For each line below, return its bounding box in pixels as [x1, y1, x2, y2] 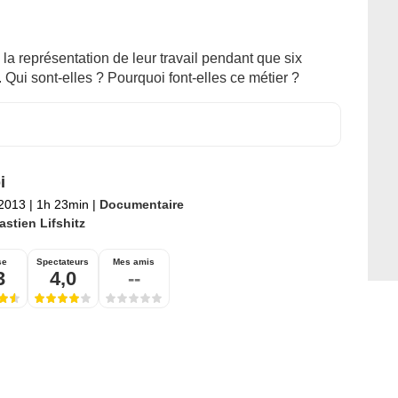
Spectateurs [36, 257, 89, 267]
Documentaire [99, 197, 184, 211]
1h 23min [32, 197, 92, 211]
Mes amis [113, 257, 155, 267]
